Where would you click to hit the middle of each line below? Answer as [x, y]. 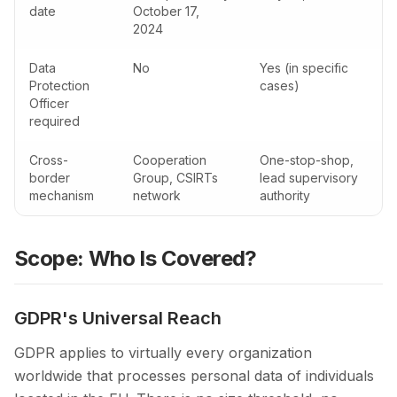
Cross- [49, 160]
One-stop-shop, [307, 160]
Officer [49, 104]
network [157, 196]
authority [285, 196]
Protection [59, 86]
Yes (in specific [304, 68]
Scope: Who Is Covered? [136, 259]
